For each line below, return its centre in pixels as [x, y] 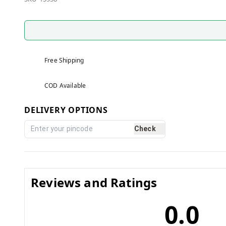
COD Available [65, 85]
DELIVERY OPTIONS [66, 110]
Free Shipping [64, 60]
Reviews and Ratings [94, 182]
